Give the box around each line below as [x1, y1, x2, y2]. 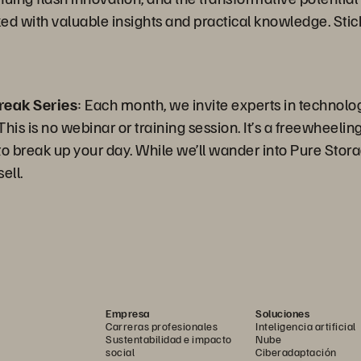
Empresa [106, 306, 151, 320]
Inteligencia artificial [255, 319, 356, 333]
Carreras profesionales [106, 319, 218, 333]
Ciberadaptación [255, 345, 337, 359]
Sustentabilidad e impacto [106, 332, 232, 346]
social [106, 345, 135, 359]
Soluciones [255, 306, 309, 320]
